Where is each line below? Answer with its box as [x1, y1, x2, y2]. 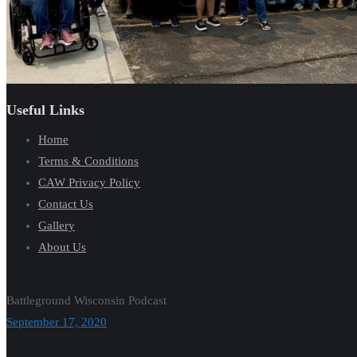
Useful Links [6, 101, 84, 118]
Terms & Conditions [38, 154, 139, 167]
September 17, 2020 [6, 316, 107, 328]
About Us [38, 240, 86, 253]
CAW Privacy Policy [38, 175, 140, 189]
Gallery [38, 218, 75, 232]
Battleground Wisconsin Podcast [6, 294, 167, 307]
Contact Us [38, 197, 93, 210]
